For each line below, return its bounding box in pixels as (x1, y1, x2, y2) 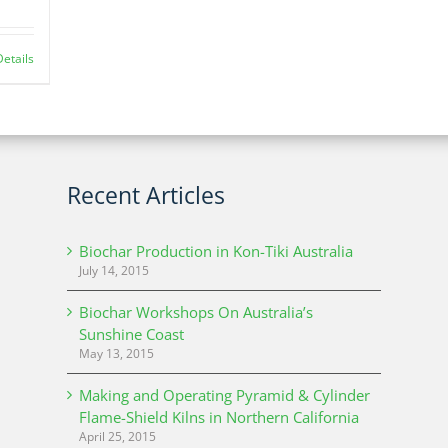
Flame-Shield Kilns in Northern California (79, 407, 360, 428)
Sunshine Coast (79, 324, 185, 345)
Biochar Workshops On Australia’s (79, 302, 314, 323)
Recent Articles (67, 179, 226, 212)
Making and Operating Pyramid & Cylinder (79, 385, 371, 406)
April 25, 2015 (79, 428, 157, 446)
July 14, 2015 (79, 262, 150, 280)
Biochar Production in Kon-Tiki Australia (79, 241, 354, 262)
